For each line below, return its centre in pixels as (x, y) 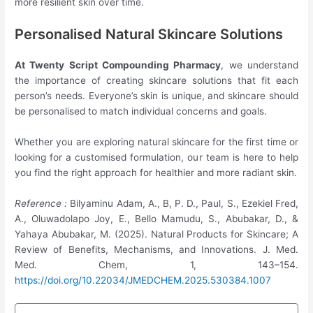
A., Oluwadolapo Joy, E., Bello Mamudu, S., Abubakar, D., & (156, 218)
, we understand (260, 65)
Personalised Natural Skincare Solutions (149, 35)
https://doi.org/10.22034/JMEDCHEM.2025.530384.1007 (143, 280)
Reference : (43, 203)
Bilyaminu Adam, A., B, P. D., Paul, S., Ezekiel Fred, (184, 203)
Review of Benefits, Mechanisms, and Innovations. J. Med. (156, 249)
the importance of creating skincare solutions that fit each (156, 81)
